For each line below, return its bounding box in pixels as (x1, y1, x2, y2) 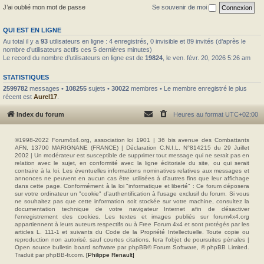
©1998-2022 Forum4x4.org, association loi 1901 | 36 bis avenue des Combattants (15, 137, 249, 143)
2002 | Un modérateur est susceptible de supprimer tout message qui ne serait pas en (15, 152, 249, 159)
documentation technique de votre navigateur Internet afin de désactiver (15, 206, 249, 212)
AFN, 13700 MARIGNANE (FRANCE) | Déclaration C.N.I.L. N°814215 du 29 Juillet (15, 144, 249, 151)
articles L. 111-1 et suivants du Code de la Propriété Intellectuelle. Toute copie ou (15, 229, 249, 235)
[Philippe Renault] (86, 252, 134, 258)
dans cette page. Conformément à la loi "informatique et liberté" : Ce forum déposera (15, 183, 249, 189)
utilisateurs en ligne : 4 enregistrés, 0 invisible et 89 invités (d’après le (48, 37, 246, 45)
